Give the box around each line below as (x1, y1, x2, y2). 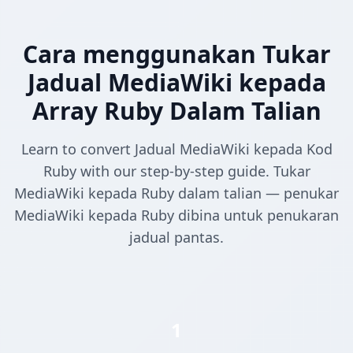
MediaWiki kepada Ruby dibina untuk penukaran (14, 206, 339, 225)
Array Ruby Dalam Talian (32, 95, 321, 128)
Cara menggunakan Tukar (22, 38, 331, 71)
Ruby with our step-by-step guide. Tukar (43, 162, 310, 181)
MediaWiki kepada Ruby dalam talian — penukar (14, 184, 339, 203)
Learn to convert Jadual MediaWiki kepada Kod (20, 139, 333, 159)
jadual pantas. (129, 228, 224, 247)
